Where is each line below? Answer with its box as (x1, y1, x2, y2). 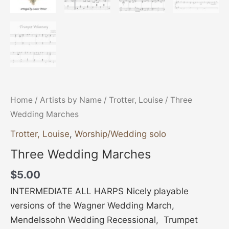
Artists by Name (40, 95, 102, 105)
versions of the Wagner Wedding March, (10, 200, 174, 211)
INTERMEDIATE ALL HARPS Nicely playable (10, 186, 189, 196)
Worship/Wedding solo (75, 128, 166, 139)
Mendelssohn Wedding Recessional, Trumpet (10, 214, 198, 225)
